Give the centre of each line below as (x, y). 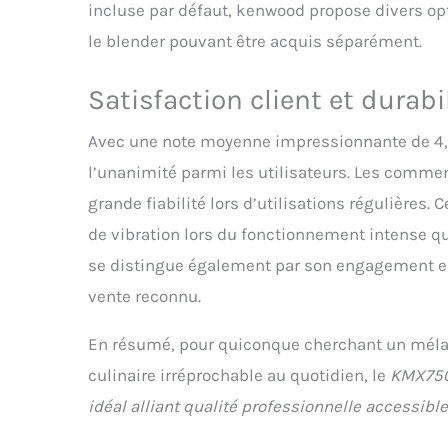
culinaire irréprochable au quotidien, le (239, 374)
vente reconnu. (144, 295)
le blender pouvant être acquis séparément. (255, 40)
